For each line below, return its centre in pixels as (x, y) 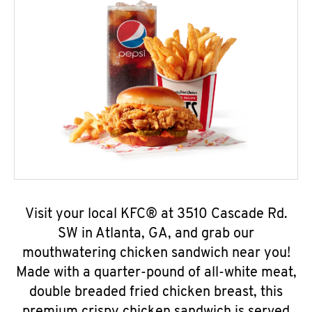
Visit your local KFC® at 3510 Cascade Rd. (156, 214)
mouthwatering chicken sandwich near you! (156, 253)
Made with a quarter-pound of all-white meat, (156, 273)
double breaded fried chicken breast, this (156, 292)
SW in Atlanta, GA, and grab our (156, 234)
